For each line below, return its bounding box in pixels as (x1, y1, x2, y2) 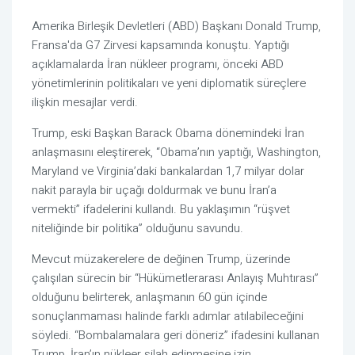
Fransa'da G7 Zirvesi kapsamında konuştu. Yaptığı (32, 36, 289, 55)
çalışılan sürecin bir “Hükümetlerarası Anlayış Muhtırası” (32, 269, 319, 288)
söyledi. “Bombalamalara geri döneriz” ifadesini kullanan (32, 326, 319, 345)
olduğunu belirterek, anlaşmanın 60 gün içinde (32, 288, 267, 307)
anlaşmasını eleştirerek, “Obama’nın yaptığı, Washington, (32, 143, 321, 162)
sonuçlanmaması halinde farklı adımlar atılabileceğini (32, 307, 303, 326)
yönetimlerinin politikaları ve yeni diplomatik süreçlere (32, 74, 306, 93)
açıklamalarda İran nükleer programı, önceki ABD (32, 55, 284, 74)
